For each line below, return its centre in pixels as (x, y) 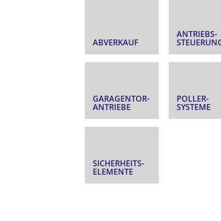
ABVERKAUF (116, 43)
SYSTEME (194, 107)
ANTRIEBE (112, 107)
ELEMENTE (113, 172)
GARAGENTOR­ (121, 99)
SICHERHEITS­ (118, 164)
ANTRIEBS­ (197, 34)
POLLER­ (193, 99)
